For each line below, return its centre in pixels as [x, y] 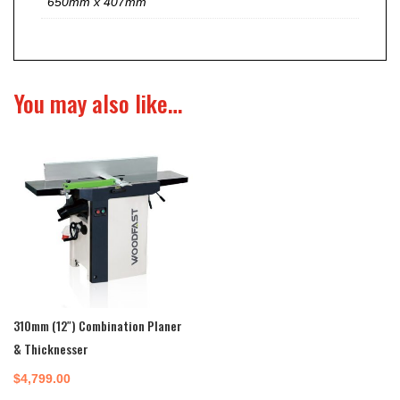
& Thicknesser [51, 348]
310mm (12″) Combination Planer [98, 325]
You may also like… [98, 104]
